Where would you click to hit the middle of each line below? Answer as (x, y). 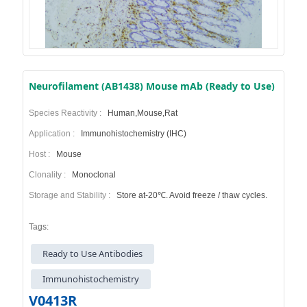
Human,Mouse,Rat (141, 113)
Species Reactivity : (67, 113)
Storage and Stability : (71, 195)
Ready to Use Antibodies (93, 253)
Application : (53, 133)
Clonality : (49, 174)
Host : (41, 154)
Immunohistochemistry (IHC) (132, 133)
